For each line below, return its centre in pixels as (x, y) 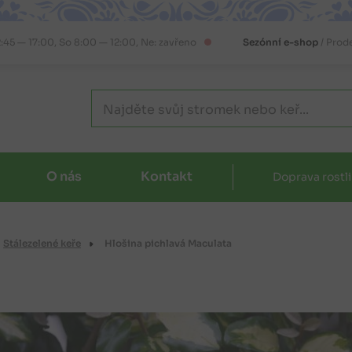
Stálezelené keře (42, 244)
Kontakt (167, 177)
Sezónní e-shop (280, 42)
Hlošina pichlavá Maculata (168, 244)
